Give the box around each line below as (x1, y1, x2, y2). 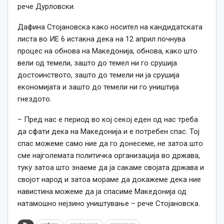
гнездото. (17, 94, 51, 104)
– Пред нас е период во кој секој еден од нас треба (17, 115, 198, 124)
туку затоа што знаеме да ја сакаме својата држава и (17, 163, 204, 172)
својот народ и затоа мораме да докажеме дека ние (17, 175, 201, 184)
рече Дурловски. (17, 2, 75, 11)
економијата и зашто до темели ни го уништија (17, 82, 179, 92)
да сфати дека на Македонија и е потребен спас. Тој (17, 127, 199, 136)
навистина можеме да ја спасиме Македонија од (17, 187, 186, 196)
